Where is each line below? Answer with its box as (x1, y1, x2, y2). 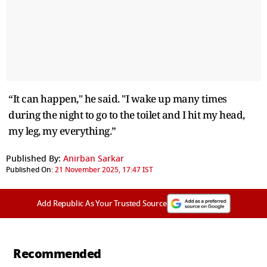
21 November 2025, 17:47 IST (55, 164, 153, 175)
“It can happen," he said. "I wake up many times (8, 91, 227, 105)
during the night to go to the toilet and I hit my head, (8, 107, 245, 122)
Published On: (6, 164, 53, 175)
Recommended (13, 244, 101, 263)
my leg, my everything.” (8, 123, 116, 138)
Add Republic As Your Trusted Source (36, 197, 167, 209)
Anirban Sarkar (63, 152, 124, 165)
